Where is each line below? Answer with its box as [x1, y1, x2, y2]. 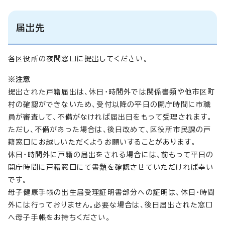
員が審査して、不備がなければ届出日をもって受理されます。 [8, 113, 212, 121]
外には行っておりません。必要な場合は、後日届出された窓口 [8, 201, 213, 208]
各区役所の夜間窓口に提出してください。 [8, 55, 148, 62]
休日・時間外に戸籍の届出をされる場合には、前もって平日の [8, 151, 214, 158]
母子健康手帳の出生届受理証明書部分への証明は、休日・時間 [8, 188, 215, 196]
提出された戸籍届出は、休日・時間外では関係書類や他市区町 [8, 88, 215, 95]
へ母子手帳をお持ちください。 [8, 213, 110, 221]
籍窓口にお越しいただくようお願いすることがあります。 [8, 138, 196, 146]
